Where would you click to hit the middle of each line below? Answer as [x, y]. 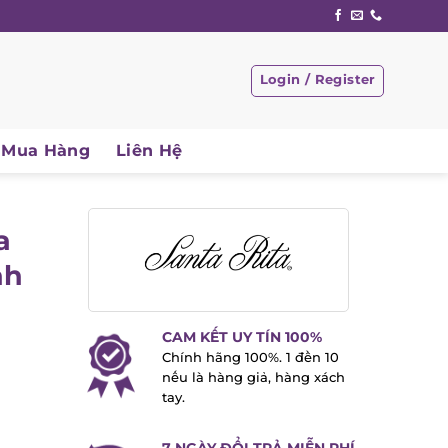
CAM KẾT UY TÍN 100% [241, 337]
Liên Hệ [149, 150]
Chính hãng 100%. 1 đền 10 [250, 358]
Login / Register [317, 79]
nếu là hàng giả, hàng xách [253, 378]
